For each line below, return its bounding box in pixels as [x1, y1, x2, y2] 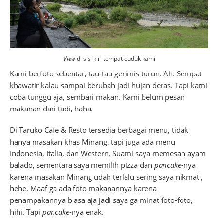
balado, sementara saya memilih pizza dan [10, 160, 154, 170]
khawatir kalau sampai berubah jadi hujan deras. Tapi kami [10, 80, 207, 91]
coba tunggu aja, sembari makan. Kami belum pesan [10, 92, 185, 102]
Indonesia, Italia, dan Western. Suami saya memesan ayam [10, 148, 206, 159]
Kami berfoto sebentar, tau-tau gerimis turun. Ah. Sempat [10, 69, 202, 79]
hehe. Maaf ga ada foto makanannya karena [10, 183, 157, 194]
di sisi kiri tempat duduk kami [75, 54, 155, 63]
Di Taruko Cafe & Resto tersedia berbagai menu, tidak [10, 125, 188, 135]
